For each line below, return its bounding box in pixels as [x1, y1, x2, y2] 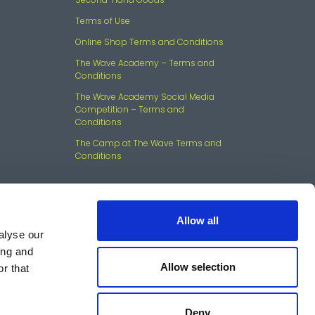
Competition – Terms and [75, 103, 184, 115]
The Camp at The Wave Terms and [75, 136, 221, 149]
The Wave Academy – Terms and [75, 56, 214, 69]
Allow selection [160, 260, 236, 273]
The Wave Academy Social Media [75, 90, 214, 103]
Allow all [176, 214, 219, 226]
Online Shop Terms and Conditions [75, 35, 224, 48]
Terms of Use [75, 14, 130, 27]
